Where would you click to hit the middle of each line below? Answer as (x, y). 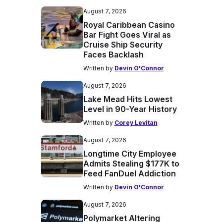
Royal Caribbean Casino (129, 25)
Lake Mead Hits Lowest (128, 99)
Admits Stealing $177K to (131, 164)
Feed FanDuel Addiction (129, 173)
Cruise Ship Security (123, 45)
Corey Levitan (136, 123)
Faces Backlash (113, 55)
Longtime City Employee (130, 154)
